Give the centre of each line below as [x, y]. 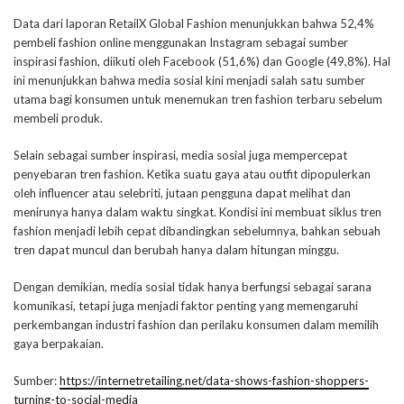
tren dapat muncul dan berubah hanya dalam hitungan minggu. [176, 250]
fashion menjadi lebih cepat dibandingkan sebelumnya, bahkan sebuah [197, 231]
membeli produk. [60, 119]
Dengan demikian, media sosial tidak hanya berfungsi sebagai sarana [193, 287]
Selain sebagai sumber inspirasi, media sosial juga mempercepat [180, 156]
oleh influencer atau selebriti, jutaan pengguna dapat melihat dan [182, 193]
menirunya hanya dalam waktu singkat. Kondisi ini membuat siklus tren [197, 212]
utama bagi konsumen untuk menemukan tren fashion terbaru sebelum [198, 100]
